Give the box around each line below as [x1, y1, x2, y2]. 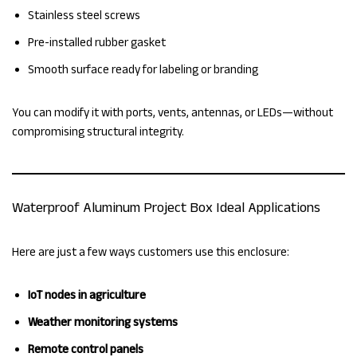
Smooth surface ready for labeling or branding [28, 62, 258, 76]
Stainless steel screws [28, 8, 140, 22]
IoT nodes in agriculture [28, 288, 146, 302]
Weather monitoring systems [28, 315, 178, 329]
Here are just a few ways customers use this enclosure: [12, 245, 289, 259]
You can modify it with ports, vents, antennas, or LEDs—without [12, 105, 333, 120]
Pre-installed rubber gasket [28, 35, 166, 49]
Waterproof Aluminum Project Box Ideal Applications [12, 199, 320, 216]
